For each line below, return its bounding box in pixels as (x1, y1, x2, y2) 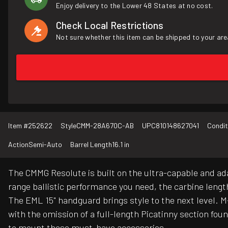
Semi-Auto (28, 140, 62, 149)
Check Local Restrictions (56, 19, 164, 31)
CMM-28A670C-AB (76, 121, 134, 130)
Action (8, 140, 28, 149)
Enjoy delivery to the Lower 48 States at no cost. (56, 1, 213, 10)
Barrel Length (70, 140, 112, 149)
